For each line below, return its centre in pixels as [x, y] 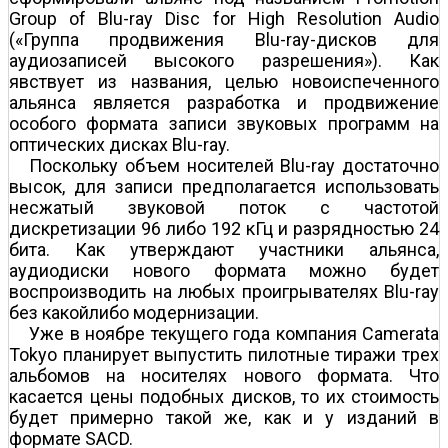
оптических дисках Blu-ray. [119, 144]
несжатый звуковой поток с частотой [224, 207]
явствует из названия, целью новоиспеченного [224, 81]
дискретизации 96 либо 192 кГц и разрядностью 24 [224, 228]
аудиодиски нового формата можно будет [224, 270]
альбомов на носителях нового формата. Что [224, 375]
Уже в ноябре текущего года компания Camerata [234, 333]
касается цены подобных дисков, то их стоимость [224, 396]
